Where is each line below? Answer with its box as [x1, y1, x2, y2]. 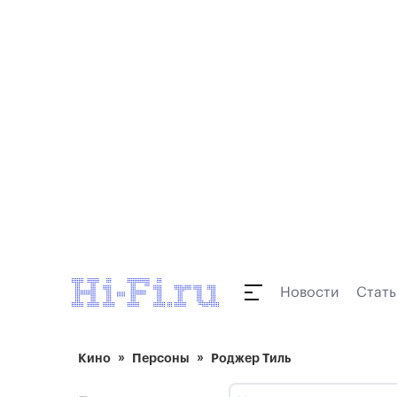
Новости [280, 285, 339, 300]
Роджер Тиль [211, 352, 291, 364]
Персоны [132, 352, 190, 364]
